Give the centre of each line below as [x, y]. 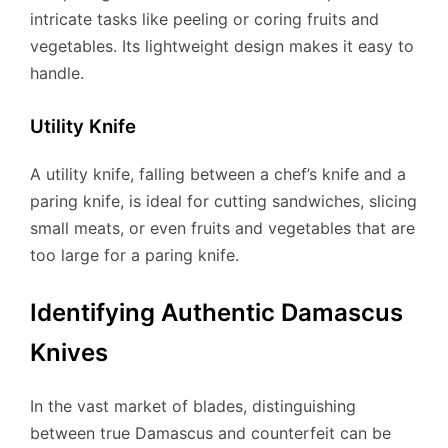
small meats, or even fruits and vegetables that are [222, 227]
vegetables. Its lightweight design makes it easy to [222, 46]
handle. [57, 73]
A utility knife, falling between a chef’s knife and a [218, 173]
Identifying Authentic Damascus [216, 312]
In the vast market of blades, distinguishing [193, 405]
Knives [69, 352]
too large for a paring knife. [134, 254]
